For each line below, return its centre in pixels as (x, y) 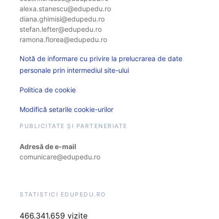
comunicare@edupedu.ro (60, 157)
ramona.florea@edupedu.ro (63, 39)
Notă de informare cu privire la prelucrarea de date (101, 58)
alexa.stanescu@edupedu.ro (65, 9)
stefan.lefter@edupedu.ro (61, 29)
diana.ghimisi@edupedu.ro (62, 19)
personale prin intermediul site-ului (74, 70)
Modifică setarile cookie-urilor (66, 109)
